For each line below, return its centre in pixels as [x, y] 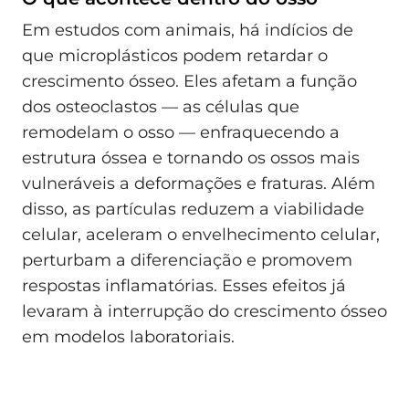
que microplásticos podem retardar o [175, 56]
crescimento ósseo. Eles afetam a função [189, 82]
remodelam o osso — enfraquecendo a [181, 133]
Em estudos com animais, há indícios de [188, 31]
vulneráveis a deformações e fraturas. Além [199, 184]
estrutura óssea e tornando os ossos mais [191, 158]
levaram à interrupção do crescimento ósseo [204, 312]
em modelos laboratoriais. [128, 337]
